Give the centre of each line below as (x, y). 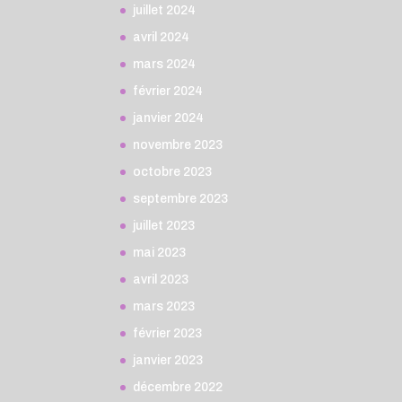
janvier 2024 (169, 118)
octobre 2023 (173, 171)
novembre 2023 (178, 144)
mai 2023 (160, 252)
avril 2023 (161, 279)
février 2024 (168, 91)
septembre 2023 (181, 198)
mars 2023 (164, 306)
